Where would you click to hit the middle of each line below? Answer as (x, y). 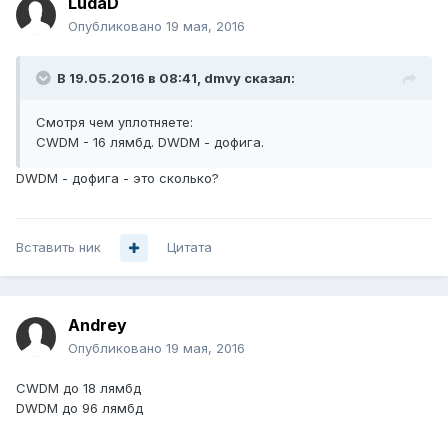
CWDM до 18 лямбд (78, 388)
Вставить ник (58, 247)
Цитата (189, 247)
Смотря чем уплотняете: (114, 122)
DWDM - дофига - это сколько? (117, 178)
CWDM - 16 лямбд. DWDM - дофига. (150, 142)
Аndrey (97, 325)
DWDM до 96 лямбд (79, 408)
